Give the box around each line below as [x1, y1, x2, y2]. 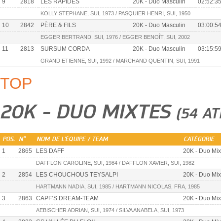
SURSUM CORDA [40, 45, 90, 53]
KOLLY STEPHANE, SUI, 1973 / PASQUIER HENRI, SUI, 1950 [40, 10, 190, 17]
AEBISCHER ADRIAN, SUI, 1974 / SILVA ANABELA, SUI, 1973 [36, 207, 184, 213]
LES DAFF [36, 147, 64, 154]
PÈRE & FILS [40, 22, 76, 29]
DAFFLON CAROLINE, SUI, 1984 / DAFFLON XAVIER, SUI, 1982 [36, 159, 194, 166]
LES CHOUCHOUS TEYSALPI [36, 171, 118, 178]
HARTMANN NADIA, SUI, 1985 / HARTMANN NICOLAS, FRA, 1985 [36, 183, 200, 189]
